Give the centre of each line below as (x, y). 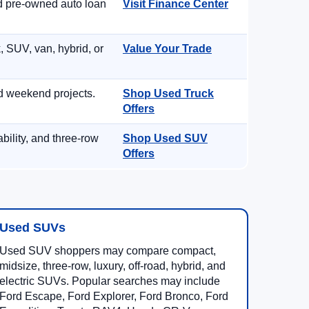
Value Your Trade (167, 49)
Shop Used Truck (168, 93)
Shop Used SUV (165, 138)
